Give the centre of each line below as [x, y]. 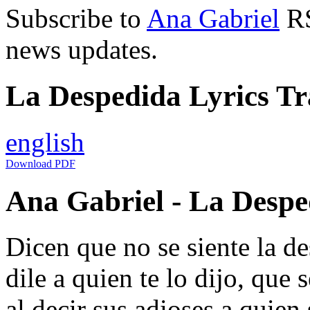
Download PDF [40, 163]
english [45, 142]
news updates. [82, 49]
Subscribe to [76, 18]
